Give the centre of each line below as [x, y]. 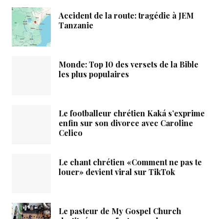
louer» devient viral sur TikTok [117, 172]
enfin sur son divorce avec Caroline [126, 123]
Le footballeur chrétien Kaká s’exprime [132, 113]
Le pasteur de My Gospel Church [120, 211]
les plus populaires [94, 74]
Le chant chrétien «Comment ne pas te [130, 162]
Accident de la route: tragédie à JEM [126, 16]
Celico [71, 133]
